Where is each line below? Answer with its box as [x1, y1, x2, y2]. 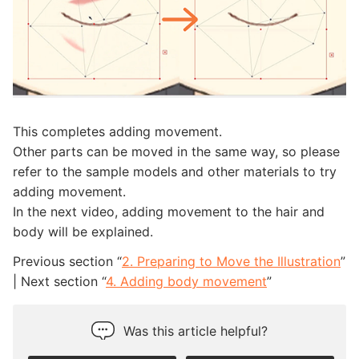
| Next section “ [13, 272, 106, 289]
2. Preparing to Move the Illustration [122, 252, 341, 269]
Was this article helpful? [123, 322, 268, 339]
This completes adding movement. [13, 123, 222, 139]
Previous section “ [13, 252, 122, 269]
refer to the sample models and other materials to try [13, 163, 337, 179]
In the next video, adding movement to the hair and [13, 203, 325, 220]
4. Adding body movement [106, 272, 267, 289]
